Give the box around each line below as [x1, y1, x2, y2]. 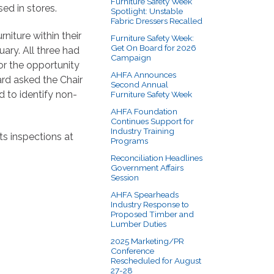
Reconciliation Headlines [111, 152, 202, 163]
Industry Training [111, 125, 174, 136]
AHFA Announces [111, 69, 176, 80]
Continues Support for [111, 116, 194, 126]
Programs [111, 135, 148, 146]
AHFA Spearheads [111, 189, 179, 199]
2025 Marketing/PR [111, 235, 184, 246]
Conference [111, 245, 154, 256]
